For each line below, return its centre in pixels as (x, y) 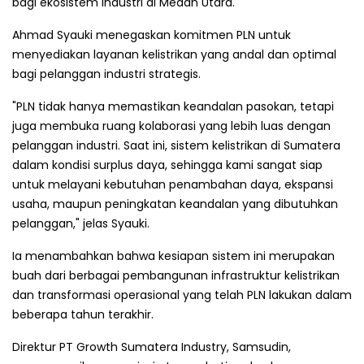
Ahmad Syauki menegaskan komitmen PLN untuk (152, 35)
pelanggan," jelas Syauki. (81, 223)
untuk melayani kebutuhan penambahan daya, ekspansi (173, 184)
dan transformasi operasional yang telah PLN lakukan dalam (182, 295)
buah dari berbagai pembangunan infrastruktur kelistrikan (176, 275)
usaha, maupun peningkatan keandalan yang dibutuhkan (175, 204)
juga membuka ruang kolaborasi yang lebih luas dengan (171, 126)
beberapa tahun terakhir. (83, 314)
